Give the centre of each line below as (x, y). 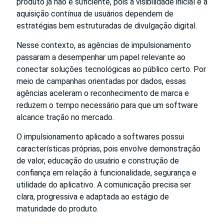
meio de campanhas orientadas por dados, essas (101, 81)
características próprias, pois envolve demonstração (108, 148)
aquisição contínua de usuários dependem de (95, 13)
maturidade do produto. (57, 208)
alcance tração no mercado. (65, 117)
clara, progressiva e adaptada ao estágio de (93, 196)
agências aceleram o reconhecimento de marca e (103, 93)
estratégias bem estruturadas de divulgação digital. (107, 25)
